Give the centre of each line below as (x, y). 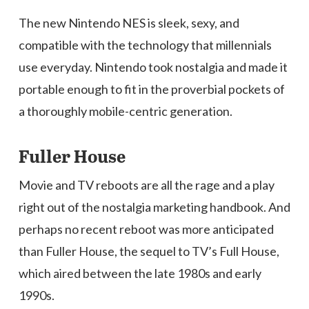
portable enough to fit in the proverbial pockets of (151, 89)
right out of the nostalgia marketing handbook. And (154, 207)
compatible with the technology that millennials (145, 45)
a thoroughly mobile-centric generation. (125, 111)
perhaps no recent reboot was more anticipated (146, 229)
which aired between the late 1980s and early (140, 273)
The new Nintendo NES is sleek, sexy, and (129, 23)
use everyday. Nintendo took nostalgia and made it (153, 67)
